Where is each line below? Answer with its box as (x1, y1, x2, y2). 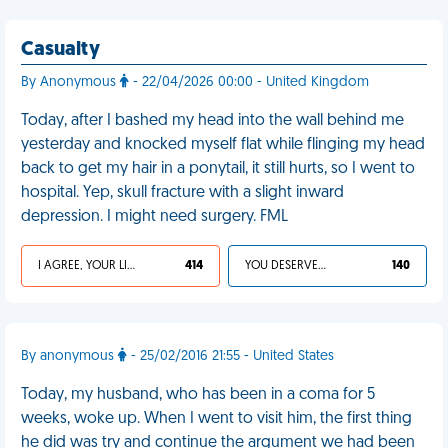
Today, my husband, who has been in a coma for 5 (21, 387, 375, 403)
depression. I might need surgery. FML (21, 209, 288, 225)
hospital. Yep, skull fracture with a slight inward (21, 185, 344, 201)
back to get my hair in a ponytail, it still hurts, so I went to (21, 161, 415, 177)
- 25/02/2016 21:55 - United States (127, 349, 334, 364)
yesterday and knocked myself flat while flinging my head (21, 137, 425, 153)
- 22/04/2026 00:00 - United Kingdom (129, 75, 369, 90)
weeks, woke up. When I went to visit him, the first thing (21, 411, 412, 427)
